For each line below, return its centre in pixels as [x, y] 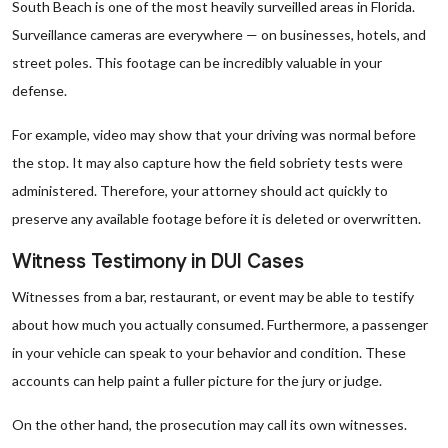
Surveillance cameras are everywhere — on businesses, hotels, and [219, 34]
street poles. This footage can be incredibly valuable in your [197, 62]
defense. [39, 90]
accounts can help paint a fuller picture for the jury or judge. [197, 380]
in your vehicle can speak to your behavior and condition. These [209, 352]
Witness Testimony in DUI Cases [158, 262]
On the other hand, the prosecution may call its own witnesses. [209, 424]
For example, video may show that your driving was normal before [214, 134]
